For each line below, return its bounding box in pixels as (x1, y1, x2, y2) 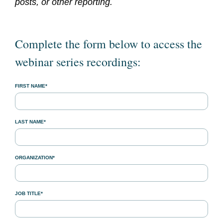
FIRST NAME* (15, 83, 47, 89)
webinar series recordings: (15, 54, 141, 70)
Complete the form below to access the (15, 36, 202, 52)
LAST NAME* (15, 119, 46, 124)
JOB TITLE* (15, 191, 43, 196)
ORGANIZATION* (15, 155, 55, 160)
